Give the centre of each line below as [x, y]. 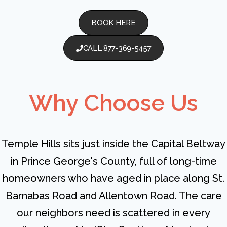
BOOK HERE [113, 23]
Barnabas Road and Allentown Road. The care [113, 196]
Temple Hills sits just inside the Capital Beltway [113, 144]
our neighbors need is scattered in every [113, 213]
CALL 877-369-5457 [117, 48]
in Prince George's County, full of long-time [113, 161]
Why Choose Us [113, 103]
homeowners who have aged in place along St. [113, 179]
